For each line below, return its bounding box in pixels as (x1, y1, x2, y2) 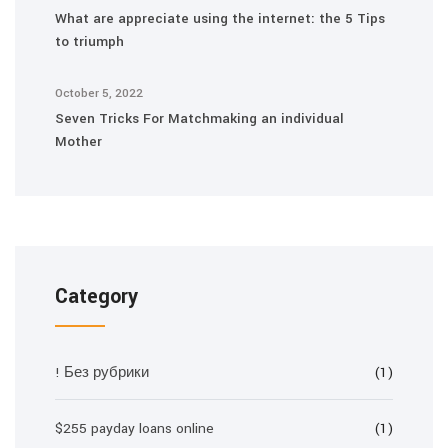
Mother (55, 132, 102, 151)
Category (55, 282, 138, 311)
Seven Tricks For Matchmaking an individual (55, 109, 344, 128)
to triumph (55, 32, 124, 51)
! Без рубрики (55, 363, 149, 382)
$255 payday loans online (55, 419, 214, 438)
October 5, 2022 (55, 85, 143, 102)
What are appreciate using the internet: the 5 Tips (55, 9, 385, 28)
